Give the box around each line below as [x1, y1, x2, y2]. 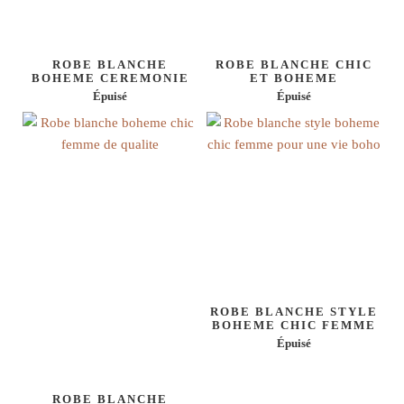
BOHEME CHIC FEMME [212, 317, 376, 332]
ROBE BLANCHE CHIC [216, 57, 372, 71]
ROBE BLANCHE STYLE [210, 304, 378, 318]
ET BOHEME [250, 70, 338, 85]
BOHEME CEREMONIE [31, 70, 189, 85]
